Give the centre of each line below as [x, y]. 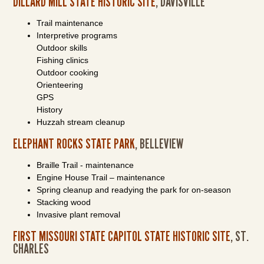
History [50, 110]
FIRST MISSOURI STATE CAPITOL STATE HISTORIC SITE [122, 236]
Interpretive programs [77, 35]
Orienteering [60, 85]
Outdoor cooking [68, 72]
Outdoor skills [62, 48]
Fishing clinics [63, 60]
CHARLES [31, 248]
